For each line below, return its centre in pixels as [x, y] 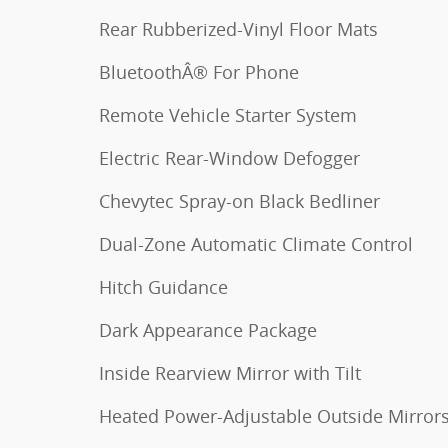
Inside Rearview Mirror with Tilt [230, 373]
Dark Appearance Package [208, 330]
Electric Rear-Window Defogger [229, 158]
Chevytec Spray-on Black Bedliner [239, 201]
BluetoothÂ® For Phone [199, 72]
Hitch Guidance [163, 287]
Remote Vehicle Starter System [228, 115]
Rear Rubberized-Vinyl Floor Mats [238, 29]
